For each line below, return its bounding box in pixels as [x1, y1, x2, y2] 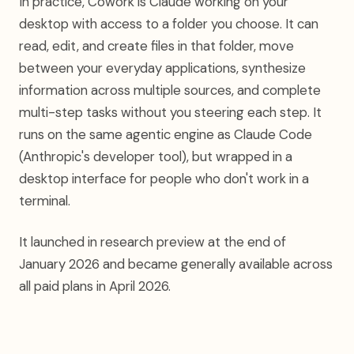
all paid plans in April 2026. [19, 277, 171, 295]
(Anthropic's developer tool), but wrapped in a [19, 148, 292, 165]
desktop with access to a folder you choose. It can [19, 15, 318, 32]
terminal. [19, 192, 70, 209]
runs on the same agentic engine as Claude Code [19, 126, 312, 143]
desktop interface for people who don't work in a [19, 170, 309, 187]
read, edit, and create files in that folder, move [19, 37, 294, 55]
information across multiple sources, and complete [19, 81, 321, 99]
